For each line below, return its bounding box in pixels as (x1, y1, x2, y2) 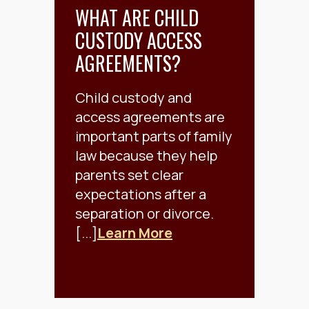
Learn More (97, 223, 172, 243)
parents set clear (75, 166, 183, 185)
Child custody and (75, 88, 192, 108)
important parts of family (75, 127, 232, 146)
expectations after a (75, 185, 206, 204)
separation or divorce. (75, 204, 214, 223)
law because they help (75, 146, 217, 166)
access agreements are (75, 108, 225, 127)
